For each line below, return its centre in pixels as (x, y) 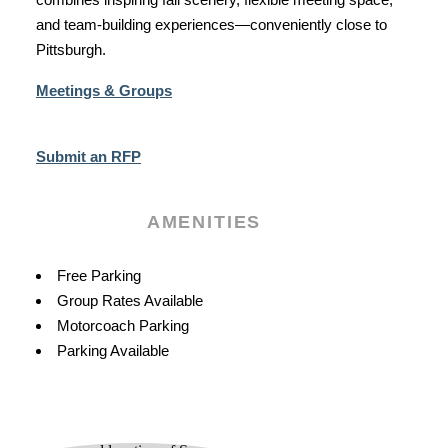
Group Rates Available (131, 301)
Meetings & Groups (104, 91)
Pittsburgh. (71, 50)
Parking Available (114, 351)
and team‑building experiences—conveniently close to (211, 25)
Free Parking (99, 276)
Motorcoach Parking (123, 326)
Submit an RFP (88, 157)
